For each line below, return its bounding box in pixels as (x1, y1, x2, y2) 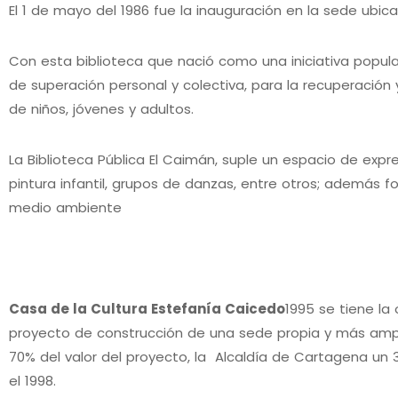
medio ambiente (9, 197, 122, 217)
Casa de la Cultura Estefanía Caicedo (9, 298, 285, 318)
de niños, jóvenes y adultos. (9, 99, 194, 118)
